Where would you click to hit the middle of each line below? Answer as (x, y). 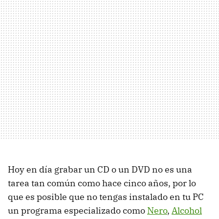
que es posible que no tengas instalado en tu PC (106, 197)
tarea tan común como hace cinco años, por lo (102, 183)
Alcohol (187, 210)
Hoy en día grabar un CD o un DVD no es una (100, 169)
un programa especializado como (77, 210)
